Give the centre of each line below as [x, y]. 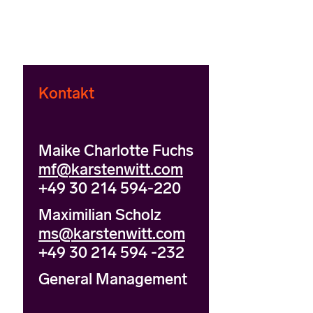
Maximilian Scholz [100, 215]
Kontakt [66, 94]
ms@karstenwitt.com [112, 234]
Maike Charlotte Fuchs [116, 151]
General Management [113, 279]
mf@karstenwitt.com [111, 170]
